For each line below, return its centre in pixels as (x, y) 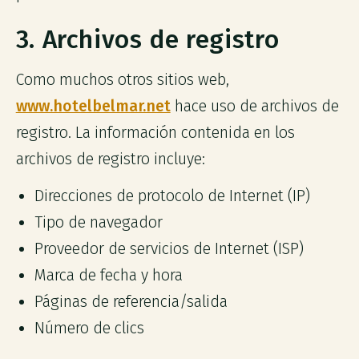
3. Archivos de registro (147, 39)
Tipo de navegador (99, 223)
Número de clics (90, 329)
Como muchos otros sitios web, (122, 79)
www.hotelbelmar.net (93, 106)
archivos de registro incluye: (110, 159)
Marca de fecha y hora (109, 276)
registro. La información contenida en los (155, 132)
